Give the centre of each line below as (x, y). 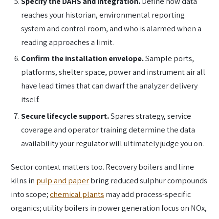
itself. (31, 99)
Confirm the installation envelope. (83, 58)
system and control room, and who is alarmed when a (111, 28)
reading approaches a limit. (68, 42)
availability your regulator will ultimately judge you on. (113, 143)
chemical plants (77, 194)
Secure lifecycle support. (65, 116)
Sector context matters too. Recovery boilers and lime (102, 166)
